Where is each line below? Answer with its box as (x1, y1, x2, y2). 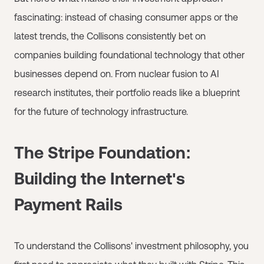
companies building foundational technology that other (14, 49, 245, 60)
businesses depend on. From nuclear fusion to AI (14, 68, 219, 79)
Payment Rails (14, 195, 123, 214)
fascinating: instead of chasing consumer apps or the (14, 12, 238, 22)
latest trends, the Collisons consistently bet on (14, 31, 206, 41)
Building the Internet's (14, 169, 185, 188)
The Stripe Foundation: (14, 143, 191, 162)
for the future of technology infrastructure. (14, 106, 188, 117)
